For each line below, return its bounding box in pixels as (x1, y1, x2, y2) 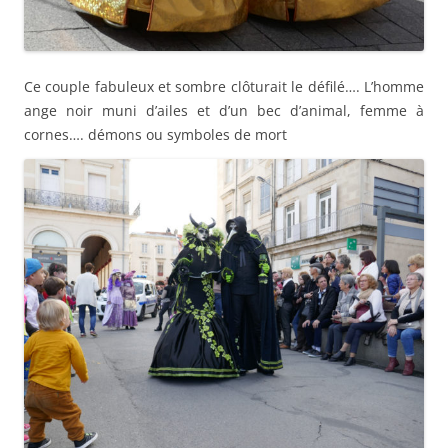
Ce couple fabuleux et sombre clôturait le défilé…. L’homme (24, 76, 424, 96)
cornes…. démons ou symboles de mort (24, 124, 287, 144)
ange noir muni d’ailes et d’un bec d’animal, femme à (24, 100, 424, 120)
